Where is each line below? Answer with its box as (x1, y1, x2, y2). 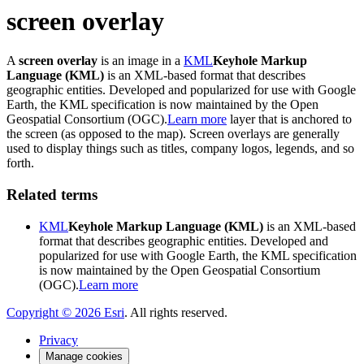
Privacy (39, 332, 78, 347)
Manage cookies (45, 349, 123, 362)
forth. (6, 156, 34, 171)
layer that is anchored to (227, 112, 352, 127)
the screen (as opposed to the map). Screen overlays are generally (6, 127, 340, 141)
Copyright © (6, 305, 75, 319)
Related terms (6, 185, 97, 203)
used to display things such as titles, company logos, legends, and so (6, 141, 354, 156)
